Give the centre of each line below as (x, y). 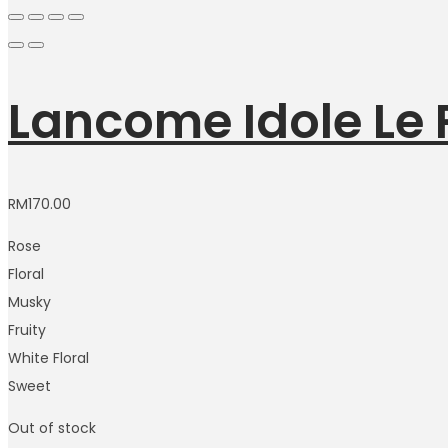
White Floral (48, 358)
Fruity (27, 330)
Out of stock (52, 428)
